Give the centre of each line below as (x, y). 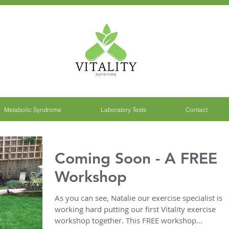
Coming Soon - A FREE (136, 158)
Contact (196, 110)
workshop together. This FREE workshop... (129, 220)
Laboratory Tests (123, 110)
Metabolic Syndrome (32, 110)
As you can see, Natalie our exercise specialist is (139, 198)
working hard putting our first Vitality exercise (135, 209)
